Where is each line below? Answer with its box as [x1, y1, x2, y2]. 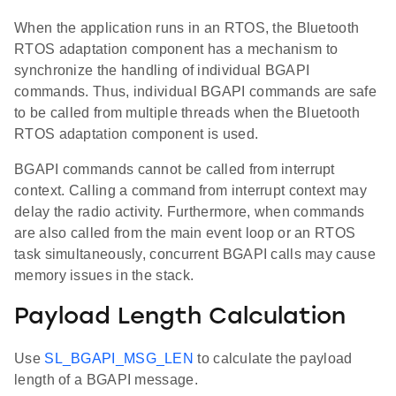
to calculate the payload [194, 351, 353, 367]
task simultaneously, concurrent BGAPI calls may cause [14, 247, 376, 263]
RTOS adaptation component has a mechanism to [14, 42, 339, 57]
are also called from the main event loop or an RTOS [14, 225, 356, 241]
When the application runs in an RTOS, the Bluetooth [14, 20, 360, 36]
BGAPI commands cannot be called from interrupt [14, 162, 335, 178]
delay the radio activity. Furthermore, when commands [14, 204, 365, 220]
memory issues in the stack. [14, 268, 194, 284]
